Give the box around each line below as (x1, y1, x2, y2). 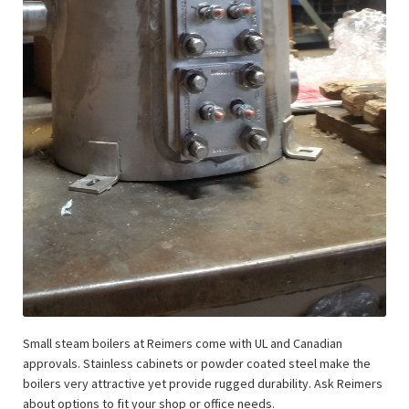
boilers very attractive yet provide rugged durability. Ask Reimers (23, 374, 383, 392)
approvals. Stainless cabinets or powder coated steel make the (23, 354, 371, 372)
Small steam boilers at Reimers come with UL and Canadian (23, 334, 342, 351)
